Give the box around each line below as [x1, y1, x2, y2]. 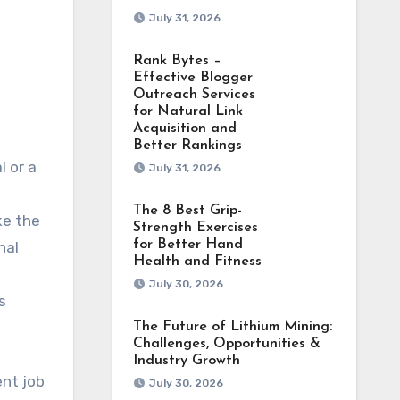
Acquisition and [132, 121, 237, 136]
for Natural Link [132, 104, 243, 119]
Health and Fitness [132, 254, 262, 269]
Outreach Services [132, 87, 255, 102]
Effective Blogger [132, 71, 253, 85]
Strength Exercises [132, 221, 258, 235]
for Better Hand [132, 237, 243, 252]
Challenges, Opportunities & [132, 337, 321, 351]
